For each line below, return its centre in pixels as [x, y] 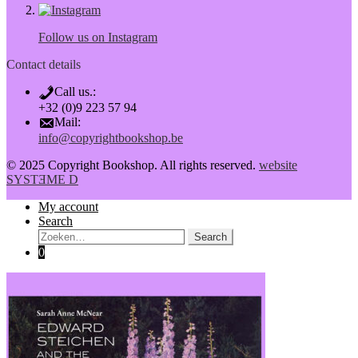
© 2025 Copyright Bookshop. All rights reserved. [133, 165]
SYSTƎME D [42, 180]
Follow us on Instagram [98, 38]
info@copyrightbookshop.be [111, 138]
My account [68, 207]
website [278, 165]
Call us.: [75, 92]
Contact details [44, 65]
